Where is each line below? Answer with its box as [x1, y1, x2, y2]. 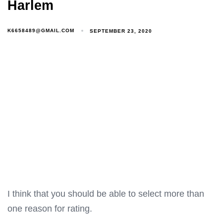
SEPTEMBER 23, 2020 [90, 28, 153, 34]
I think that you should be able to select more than [7, 188, 204, 199]
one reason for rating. [7, 203, 92, 214]
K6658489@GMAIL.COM [7, 28, 74, 34]
